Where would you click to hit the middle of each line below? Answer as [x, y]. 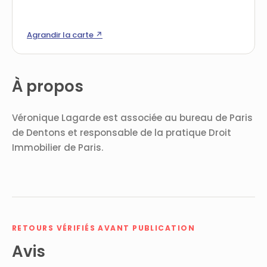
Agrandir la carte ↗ [65, 35]
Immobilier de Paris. [58, 148]
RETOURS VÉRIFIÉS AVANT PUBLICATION [103, 228]
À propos [48, 86]
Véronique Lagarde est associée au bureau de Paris [132, 118]
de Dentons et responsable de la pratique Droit [122, 133]
